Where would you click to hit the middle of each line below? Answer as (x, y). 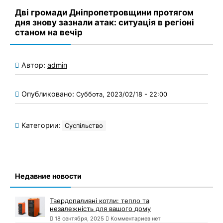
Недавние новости (48, 176)
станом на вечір (49, 32)
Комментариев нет (135, 218)
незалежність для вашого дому (100, 208)
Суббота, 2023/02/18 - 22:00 (122, 94)
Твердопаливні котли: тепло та (100, 200)
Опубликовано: (49, 94)
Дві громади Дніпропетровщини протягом (104, 12)
